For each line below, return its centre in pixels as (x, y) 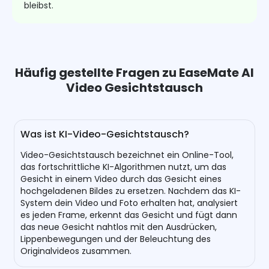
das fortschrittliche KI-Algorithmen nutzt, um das (124, 167)
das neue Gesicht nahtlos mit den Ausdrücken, (119, 227)
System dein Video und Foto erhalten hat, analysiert (129, 203)
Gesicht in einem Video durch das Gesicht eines (121, 179)
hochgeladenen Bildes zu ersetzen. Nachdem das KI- (131, 191)
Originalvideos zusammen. (76, 251)
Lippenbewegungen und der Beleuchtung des (116, 239)
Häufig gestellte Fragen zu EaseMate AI (134, 73)
